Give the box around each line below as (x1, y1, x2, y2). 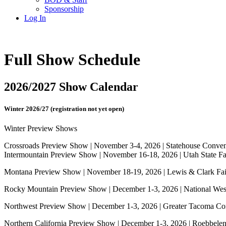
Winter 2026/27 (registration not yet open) (4, 105, 124, 113)
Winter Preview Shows (4, 124, 77, 133)
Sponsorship (44, 5, 84, 13)
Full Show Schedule (4, 50, 140, 69)
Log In (24, 14, 46, 22)
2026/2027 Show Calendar (4, 80, 138, 93)
